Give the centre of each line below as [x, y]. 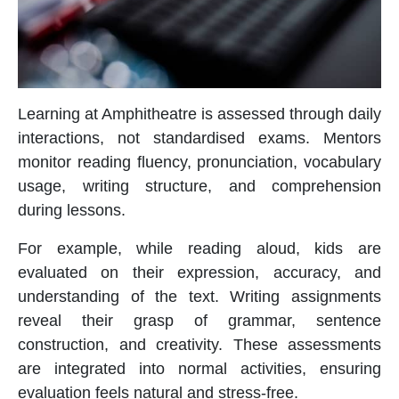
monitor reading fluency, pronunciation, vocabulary [199, 162]
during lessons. [72, 210]
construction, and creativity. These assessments [199, 344]
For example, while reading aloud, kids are [199, 248]
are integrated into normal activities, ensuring [199, 368]
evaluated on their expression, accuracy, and [199, 272]
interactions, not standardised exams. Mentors [199, 138]
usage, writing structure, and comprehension [199, 186]
